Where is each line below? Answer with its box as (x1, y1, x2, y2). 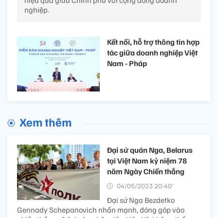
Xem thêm (19, 114, 72, 129)
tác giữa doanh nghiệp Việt (107, 47, 198, 57)
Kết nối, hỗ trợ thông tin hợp (107, 36, 200, 47)
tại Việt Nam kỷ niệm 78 (107, 156, 187, 166)
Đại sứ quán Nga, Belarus (107, 145, 193, 155)
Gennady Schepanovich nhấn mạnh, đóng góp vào (17, 205, 184, 215)
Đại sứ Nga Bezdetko (107, 195, 175, 205)
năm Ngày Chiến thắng (107, 166, 184, 177)
